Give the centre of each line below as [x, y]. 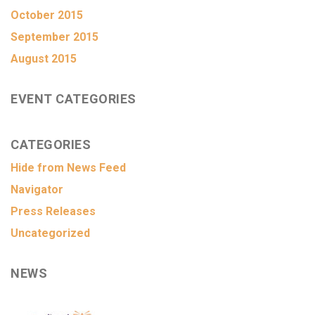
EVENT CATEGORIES [73, 99]
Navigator [37, 189]
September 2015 [54, 37]
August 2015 [44, 59]
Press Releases [53, 211]
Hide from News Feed [68, 168]
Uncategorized [50, 233]
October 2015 [47, 15]
